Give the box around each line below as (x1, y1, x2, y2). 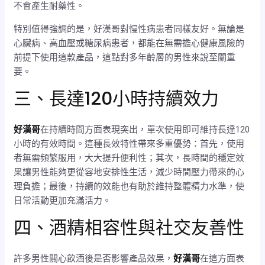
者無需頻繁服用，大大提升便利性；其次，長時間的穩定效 (14, 153, 245, 164)
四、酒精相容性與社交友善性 (14, 215, 245, 241)
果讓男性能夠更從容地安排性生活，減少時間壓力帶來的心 (14, 167, 245, 178)
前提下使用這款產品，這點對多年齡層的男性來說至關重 (14, 52, 236, 63)
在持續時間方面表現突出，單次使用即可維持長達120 (40, 124, 250, 135)
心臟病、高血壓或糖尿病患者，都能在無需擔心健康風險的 (14, 38, 245, 49)
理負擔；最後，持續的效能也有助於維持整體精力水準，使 (14, 181, 245, 192)
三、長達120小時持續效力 (14, 86, 219, 112)
